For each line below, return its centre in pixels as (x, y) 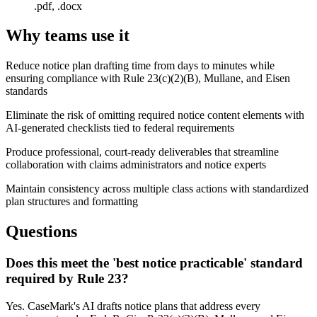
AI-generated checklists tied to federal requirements (120, 128)
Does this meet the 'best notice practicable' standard (154, 263)
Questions (41, 232)
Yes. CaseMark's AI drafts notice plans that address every (133, 306)
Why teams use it (68, 36)
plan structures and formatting (72, 202)
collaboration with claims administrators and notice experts (136, 165)
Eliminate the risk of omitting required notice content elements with (155, 115)
